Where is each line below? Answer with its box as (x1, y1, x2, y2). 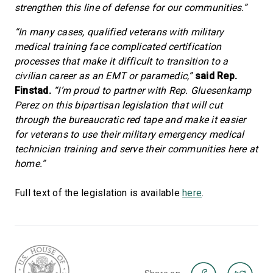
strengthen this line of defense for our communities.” (15, 2, 247, 13)
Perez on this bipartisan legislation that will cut (15, 99, 222, 111)
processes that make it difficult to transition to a (15, 55, 229, 67)
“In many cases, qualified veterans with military (15, 26, 224, 38)
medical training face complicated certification (15, 41, 222, 52)
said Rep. (194, 70, 238, 82)
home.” (15, 158, 46, 169)
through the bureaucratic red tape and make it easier (15, 114, 246, 126)
